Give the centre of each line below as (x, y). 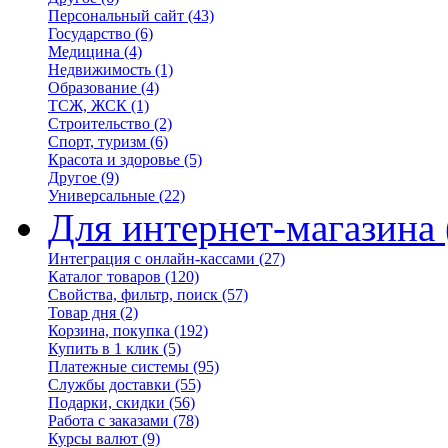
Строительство (99, 123)
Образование (92, 87)
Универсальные (101, 195)
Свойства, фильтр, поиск (133, 294)
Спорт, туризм (97, 141)
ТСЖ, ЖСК (87, 105)
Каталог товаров (104, 276)
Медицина (84, 51)
